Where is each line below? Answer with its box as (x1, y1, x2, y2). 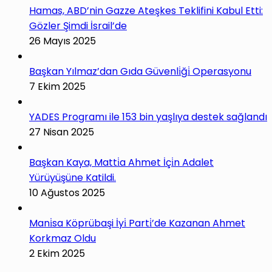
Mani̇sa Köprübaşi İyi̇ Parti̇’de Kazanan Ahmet (29, 216, 245, 231)
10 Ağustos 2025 (29, 186, 105, 200)
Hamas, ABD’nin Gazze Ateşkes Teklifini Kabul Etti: (29, 4, 263, 18)
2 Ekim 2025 (29, 246, 85, 261)
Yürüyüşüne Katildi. (29, 171, 116, 185)
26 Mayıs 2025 (29, 34, 96, 49)
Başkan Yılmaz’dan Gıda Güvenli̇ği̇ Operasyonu (29, 64, 251, 79)
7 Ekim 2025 (29, 80, 86, 94)
